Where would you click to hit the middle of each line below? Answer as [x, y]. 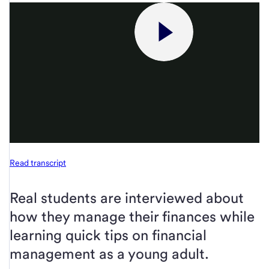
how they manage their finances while [132, 216]
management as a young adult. [109, 254]
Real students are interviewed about [127, 198]
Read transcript [38, 163]
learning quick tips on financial [108, 235]
